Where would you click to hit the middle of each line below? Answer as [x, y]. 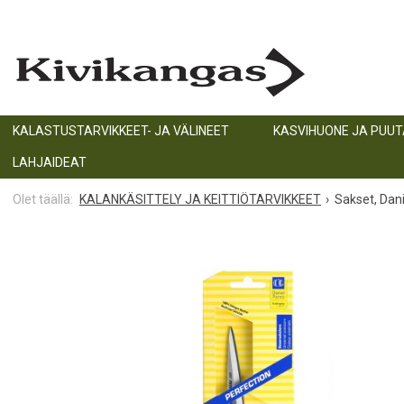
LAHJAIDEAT [50, 163]
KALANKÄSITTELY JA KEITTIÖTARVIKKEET [200, 200]
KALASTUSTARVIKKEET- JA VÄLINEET [121, 131]
